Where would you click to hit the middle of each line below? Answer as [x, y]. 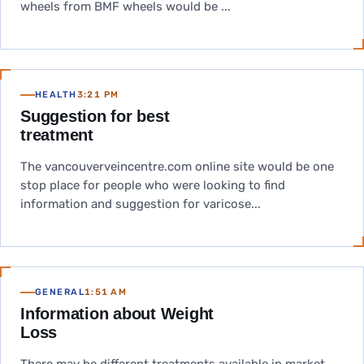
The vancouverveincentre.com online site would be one [177, 167]
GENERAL [60, 292]
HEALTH [56, 95]
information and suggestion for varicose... [141, 204]
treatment [57, 135]
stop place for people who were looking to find [153, 185]
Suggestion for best [95, 116]
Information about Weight [117, 314]
